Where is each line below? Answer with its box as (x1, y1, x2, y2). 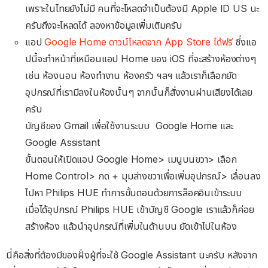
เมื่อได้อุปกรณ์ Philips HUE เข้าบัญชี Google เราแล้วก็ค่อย (25, 203, 254, 216)
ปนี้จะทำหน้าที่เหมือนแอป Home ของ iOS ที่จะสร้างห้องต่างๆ (25, 53, 256, 65)
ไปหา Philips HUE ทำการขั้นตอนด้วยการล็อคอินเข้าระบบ (25, 187, 242, 199)
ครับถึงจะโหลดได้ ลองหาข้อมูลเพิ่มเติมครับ (25, 19, 182, 32)
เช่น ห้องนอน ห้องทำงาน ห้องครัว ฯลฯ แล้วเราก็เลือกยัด (25, 69, 237, 82)
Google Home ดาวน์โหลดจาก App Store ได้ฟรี (44, 36, 233, 48)
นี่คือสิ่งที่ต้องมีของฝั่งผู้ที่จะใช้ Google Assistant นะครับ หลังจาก (6, 249, 257, 261)
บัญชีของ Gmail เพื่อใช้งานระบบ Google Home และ (25, 120, 234, 132)
